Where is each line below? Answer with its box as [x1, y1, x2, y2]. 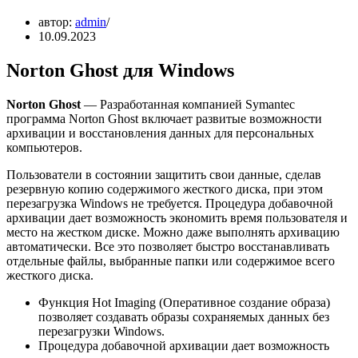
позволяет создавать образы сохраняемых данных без [38, 309, 329, 324]
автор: [38, 14, 75, 29]
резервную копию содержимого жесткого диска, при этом [6, 181, 323, 196]
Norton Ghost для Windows [6, 59, 234, 81]
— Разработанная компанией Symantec [81, 97, 295, 111]
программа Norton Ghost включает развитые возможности [6, 111, 322, 125]
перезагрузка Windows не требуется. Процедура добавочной [6, 196, 333, 210]
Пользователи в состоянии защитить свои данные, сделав [6, 167, 321, 181]
